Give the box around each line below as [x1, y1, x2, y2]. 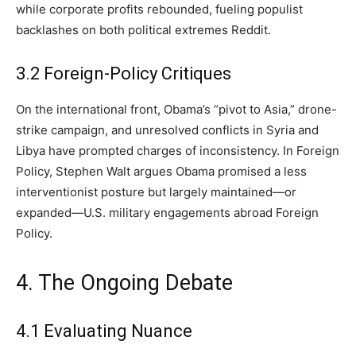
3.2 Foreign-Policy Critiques [16, 64, 231, 84]
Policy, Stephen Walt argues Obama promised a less [16, 164, 307, 180]
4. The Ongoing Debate [16, 270, 233, 296]
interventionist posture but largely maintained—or [16, 184, 296, 200]
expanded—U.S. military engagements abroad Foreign [16, 205, 319, 221]
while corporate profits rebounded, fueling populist [16, 2, 303, 17]
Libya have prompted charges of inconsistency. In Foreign [16, 143, 339, 159]
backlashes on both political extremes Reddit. [16, 22, 271, 38]
